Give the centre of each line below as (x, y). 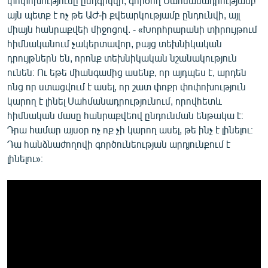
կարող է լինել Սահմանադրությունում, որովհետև (115, 100)
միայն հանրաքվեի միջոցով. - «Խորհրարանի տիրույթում (132, 29)
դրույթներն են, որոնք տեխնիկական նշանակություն (122, 57)
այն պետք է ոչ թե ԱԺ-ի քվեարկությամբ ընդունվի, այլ (124, 14)
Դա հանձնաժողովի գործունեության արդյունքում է (119, 144)
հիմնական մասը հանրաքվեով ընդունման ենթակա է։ (125, 115)
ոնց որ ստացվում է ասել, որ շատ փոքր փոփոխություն (127, 86)
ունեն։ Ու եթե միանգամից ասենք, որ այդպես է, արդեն (127, 72)
